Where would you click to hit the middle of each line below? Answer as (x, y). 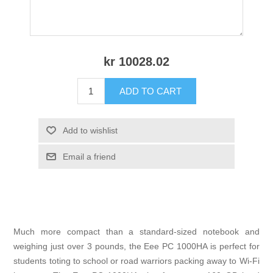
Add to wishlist (90, 131)
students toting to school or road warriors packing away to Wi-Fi (136, 261)
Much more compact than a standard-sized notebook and (136, 232)
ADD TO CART (150, 91)
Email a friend (89, 157)
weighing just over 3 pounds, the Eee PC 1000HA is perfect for (136, 246)
